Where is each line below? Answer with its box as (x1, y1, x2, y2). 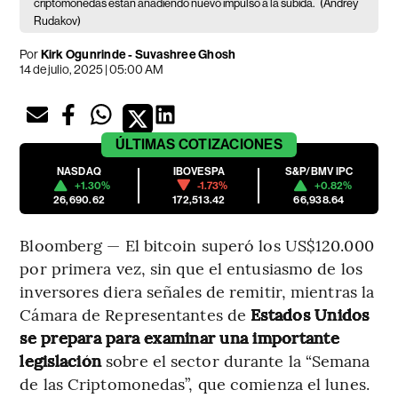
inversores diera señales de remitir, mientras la (20, 279, 375, 302)
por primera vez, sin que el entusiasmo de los (20, 256, 362, 279)
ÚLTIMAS (115, 135, 176, 153)
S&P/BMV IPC (284, 164, 354, 178)
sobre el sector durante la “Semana (101, 348, 370, 371)
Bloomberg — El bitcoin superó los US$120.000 (20, 233, 374, 256)
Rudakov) (34, 13, 82, 28)
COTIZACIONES (178, 135, 283, 153)
